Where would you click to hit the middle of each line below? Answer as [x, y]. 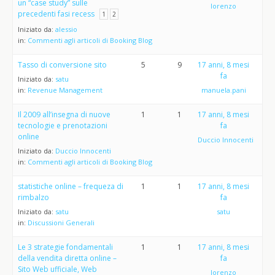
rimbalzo [33, 197]
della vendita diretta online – [67, 258]
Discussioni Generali [61, 223]
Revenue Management [65, 90]
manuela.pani [223, 90]
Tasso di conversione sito [62, 65]
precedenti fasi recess [56, 14]
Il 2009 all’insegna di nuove [64, 114]
